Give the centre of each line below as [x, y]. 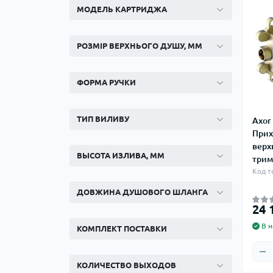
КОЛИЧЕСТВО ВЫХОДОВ [126, 265]
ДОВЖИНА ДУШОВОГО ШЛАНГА [142, 192]
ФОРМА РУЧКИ [106, 82]
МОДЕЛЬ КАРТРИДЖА [122, 9]
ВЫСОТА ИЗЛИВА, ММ [121, 155]
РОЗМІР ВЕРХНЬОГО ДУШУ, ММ [140, 46]
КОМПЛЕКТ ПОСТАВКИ [122, 229]
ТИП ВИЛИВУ [103, 119]
